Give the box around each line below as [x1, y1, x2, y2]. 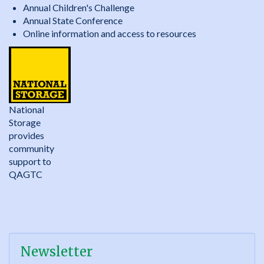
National [9, 104, 44, 115]
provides [9, 130, 44, 141]
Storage [9, 117, 41, 128]
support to [9, 156, 51, 167]
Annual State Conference [23, 15, 123, 26]
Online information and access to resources [23, 28, 196, 39]
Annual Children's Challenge [23, 2, 134, 13]
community [9, 143, 54, 154]
